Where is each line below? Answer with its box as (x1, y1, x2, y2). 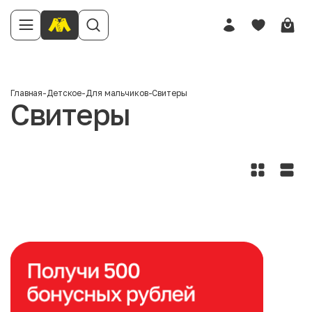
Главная (10, 88, 43, 98)
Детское (47, 88, 82, 98)
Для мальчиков (86, 88, 148, 98)
